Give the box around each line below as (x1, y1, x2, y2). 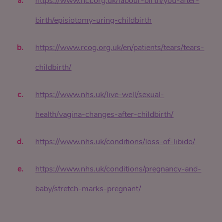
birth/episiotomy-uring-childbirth (35, 15, 152, 26)
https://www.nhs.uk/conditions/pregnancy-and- (35, 164, 202, 174)
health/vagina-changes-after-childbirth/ (35, 109, 174, 120)
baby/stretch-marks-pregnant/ (35, 183, 142, 194)
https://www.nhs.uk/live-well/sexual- (35, 89, 165, 100)
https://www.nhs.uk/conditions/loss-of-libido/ (35, 136, 196, 147)
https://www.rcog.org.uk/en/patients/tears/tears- (35, 42, 205, 53)
